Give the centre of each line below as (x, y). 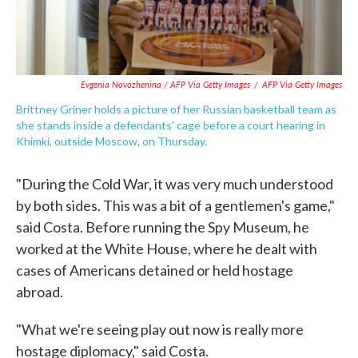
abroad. (40, 292)
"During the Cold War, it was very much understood (175, 184)
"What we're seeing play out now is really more (160, 329)
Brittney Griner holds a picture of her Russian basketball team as (176, 109)
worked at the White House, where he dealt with (167, 249)
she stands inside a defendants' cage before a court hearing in (171, 125)
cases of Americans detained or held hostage (155, 270)
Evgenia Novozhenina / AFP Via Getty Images (165, 84)
